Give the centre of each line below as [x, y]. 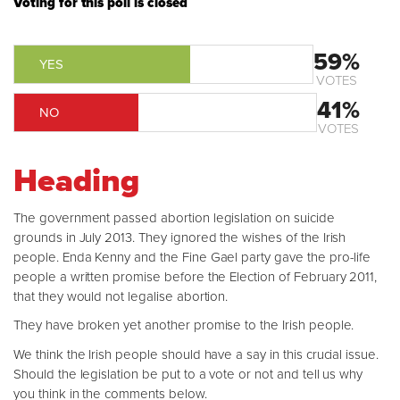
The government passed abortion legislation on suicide [174, 217]
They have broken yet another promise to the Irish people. [184, 325]
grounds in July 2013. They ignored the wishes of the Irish [180, 237]
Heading [76, 181]
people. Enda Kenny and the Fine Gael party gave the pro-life [192, 257]
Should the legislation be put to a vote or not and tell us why [188, 374]
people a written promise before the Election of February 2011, [196, 276]
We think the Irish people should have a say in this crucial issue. [196, 354]
